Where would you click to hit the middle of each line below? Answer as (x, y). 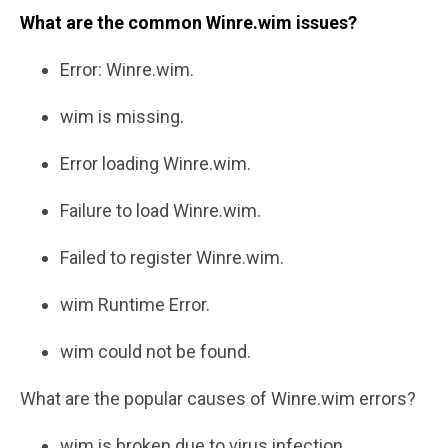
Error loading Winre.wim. (155, 163)
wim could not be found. (155, 351)
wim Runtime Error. (135, 304)
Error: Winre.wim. (127, 69)
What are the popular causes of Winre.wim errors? (218, 398)
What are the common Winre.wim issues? (188, 22)
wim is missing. (122, 116)
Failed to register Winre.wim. (172, 257)
